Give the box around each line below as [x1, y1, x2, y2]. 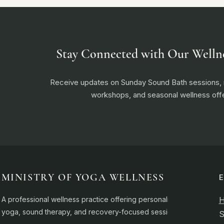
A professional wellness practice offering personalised [1, 195, 181, 204]
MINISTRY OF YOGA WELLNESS [1, 171, 164, 184]
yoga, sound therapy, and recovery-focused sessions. [1, 207, 181, 216]
